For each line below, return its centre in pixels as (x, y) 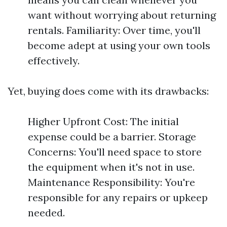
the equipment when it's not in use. (111, 167)
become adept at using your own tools (119, 45)
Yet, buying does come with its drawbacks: (108, 91)
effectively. (54, 61)
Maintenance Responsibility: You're (111, 182)
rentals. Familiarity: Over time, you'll (114, 30)
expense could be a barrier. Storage (112, 137)
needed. (46, 213)
